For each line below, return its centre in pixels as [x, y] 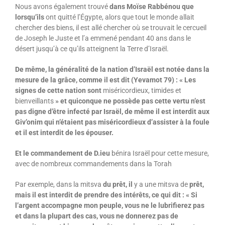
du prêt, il [118, 184]
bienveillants [35, 101]
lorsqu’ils [30, 17]
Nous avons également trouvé [61, 6]
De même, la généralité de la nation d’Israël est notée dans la [112, 69]
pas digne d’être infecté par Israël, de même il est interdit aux [112, 111]
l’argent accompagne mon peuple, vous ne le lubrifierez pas [109, 205]
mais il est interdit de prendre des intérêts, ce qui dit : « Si [106, 195]
